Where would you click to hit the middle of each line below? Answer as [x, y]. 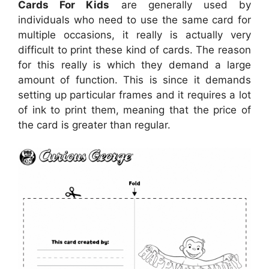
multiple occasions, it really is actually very [134, 35]
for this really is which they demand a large [134, 65]
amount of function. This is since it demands [134, 80]
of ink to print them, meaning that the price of [134, 110]
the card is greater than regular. [94, 125]
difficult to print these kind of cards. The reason [134, 50]
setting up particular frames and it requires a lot [134, 95]
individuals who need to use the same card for [134, 20]
